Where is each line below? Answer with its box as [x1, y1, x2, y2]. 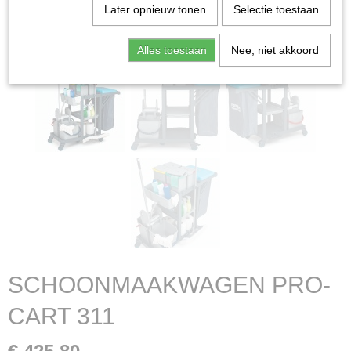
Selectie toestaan [233, 3, 319, 16]
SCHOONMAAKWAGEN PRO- [8, 272, 331, 298]
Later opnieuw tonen [103, 3, 206, 16]
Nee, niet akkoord [230, 44, 319, 56]
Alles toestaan [136, 44, 207, 56]
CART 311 [8, 303, 115, 329]
